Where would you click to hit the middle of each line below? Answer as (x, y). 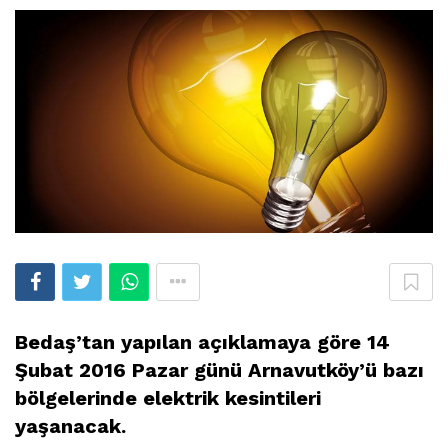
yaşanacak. (70, 425)
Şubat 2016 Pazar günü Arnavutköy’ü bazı (219, 369)
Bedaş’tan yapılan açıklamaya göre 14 (202, 341)
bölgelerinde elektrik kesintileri (168, 397)
